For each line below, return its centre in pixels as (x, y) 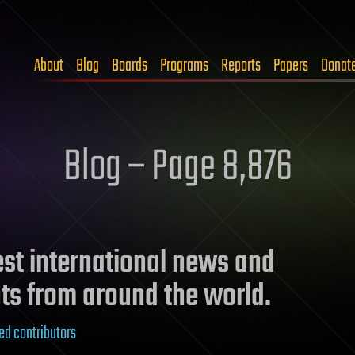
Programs (184, 66)
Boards (130, 66)
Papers (291, 66)
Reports (241, 66)
